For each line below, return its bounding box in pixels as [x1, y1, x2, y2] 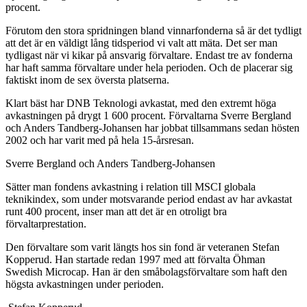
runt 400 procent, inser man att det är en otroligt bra [5, 205, 227, 217]
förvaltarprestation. [5, 217, 89, 230]
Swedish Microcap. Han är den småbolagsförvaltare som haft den [5, 265, 287, 278]
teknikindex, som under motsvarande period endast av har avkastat [5, 193, 292, 205]
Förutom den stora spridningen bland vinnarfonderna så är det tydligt [5, 24, 302, 36]
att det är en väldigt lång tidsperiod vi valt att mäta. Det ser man [5, 36, 278, 49]
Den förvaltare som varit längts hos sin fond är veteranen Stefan [5, 241, 280, 253]
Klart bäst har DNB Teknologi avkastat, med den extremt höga [5, 97, 276, 109]
